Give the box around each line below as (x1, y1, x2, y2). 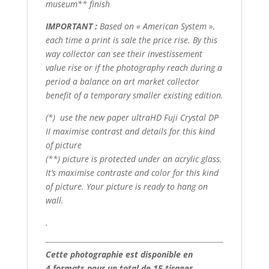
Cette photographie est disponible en (45, 249, 193, 261)
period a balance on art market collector (45, 76, 199, 88)
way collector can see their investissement (45, 48, 202, 60)
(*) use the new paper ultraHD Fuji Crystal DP (45, 112, 219, 124)
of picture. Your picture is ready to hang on (45, 181, 208, 193)
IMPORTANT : (45, 20, 97, 32)
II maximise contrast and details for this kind (45, 125, 215, 138)
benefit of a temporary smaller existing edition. (45, 89, 223, 101)
